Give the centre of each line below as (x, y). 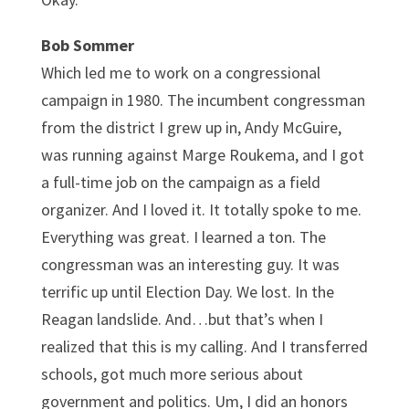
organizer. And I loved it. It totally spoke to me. (201, 209)
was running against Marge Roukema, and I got (202, 154)
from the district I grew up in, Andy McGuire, (191, 127)
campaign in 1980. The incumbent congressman (203, 100)
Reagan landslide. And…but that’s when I (182, 319)
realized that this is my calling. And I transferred (204, 346)
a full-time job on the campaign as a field (180, 182)
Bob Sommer (87, 45)
